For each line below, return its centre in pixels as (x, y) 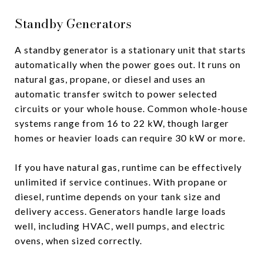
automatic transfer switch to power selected (116, 93)
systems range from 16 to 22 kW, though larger (122, 123)
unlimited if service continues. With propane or (121, 181)
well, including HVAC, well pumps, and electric (120, 225)
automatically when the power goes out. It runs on (128, 64)
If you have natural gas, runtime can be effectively (128, 167)
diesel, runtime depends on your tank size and (118, 196)
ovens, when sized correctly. (78, 240)
